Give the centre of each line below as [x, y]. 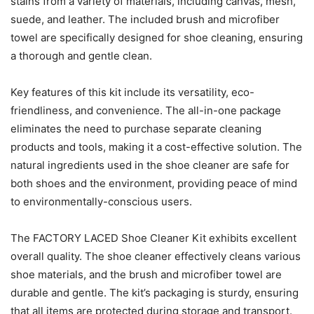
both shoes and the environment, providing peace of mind [154, 183]
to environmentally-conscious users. [101, 201]
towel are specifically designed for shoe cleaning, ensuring [157, 37]
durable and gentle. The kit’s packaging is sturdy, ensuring [155, 292]
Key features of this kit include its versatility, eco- [132, 92]
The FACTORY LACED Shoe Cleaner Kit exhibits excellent [153, 238]
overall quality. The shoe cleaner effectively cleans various [156, 256]
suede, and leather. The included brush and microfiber [145, 19]
